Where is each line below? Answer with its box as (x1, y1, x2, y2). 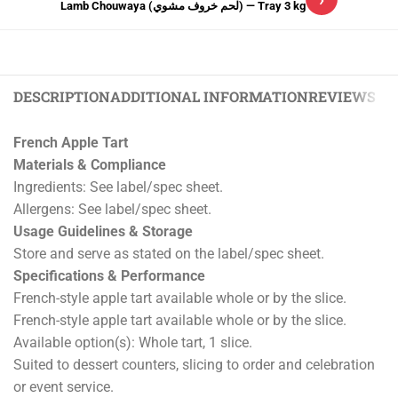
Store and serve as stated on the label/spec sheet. (13, 245, 324, 263)
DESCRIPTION (13, 87, 110, 107)
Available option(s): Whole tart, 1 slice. (13, 334, 252, 352)
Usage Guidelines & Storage (13, 223, 193, 241)
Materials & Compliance (13, 156, 166, 174)
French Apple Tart (13, 134, 128, 152)
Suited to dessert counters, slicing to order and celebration (13, 356, 375, 374)
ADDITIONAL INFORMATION (110, 87, 308, 107)
